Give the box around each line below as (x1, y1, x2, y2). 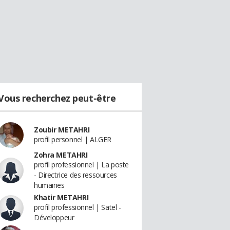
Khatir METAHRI (34, 193, 89, 202)
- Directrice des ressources (34, 170, 117, 180)
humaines (34, 180, 65, 190)
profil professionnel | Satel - (34, 202, 121, 212)
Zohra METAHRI (34, 150, 88, 160)
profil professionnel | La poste (34, 160, 129, 169)
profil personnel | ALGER (34, 135, 111, 144)
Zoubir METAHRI (34, 125, 90, 135)
